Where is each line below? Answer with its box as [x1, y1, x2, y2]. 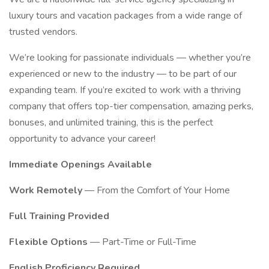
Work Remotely [9, 184, 85, 197]
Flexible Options [9, 235, 90, 249]
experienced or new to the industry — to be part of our [9, 67, 237, 80]
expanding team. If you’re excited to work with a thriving [9, 83, 241, 97]
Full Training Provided [9, 210, 109, 223]
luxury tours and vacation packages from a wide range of [9, 9, 242, 22]
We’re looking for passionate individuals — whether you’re [9, 51, 251, 64]
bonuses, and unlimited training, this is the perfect [9, 116, 213, 129]
